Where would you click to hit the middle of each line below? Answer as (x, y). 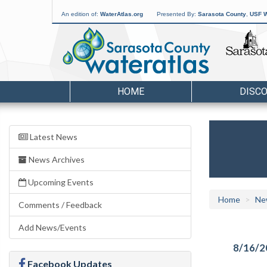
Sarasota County (222, 14)
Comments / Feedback (60, 205)
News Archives (56, 159)
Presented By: (177, 14)
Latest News (53, 137)
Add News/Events (52, 227)
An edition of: (81, 14)
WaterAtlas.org (122, 14)
